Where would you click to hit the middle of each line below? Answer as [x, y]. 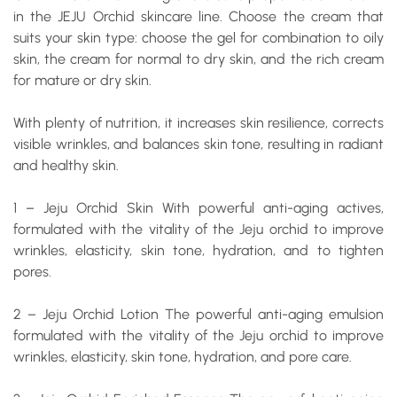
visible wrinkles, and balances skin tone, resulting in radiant [198, 144]
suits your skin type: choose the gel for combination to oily [198, 38]
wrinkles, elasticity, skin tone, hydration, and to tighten [198, 250]
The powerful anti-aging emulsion [271, 314]
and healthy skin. [66, 165]
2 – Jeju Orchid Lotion [86, 314]
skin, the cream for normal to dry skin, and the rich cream [198, 59]
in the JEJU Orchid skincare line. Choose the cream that [198, 16]
